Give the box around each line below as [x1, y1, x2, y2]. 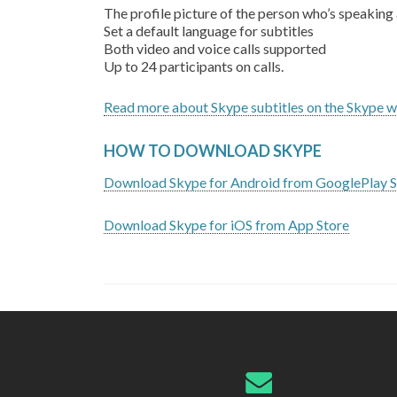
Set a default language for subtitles [104, 22, 316, 39]
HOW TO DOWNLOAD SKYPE [104, 141, 324, 160]
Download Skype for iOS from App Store [104, 216, 349, 233]
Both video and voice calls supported [104, 40, 329, 57]
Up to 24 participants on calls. [104, 58, 286, 74]
